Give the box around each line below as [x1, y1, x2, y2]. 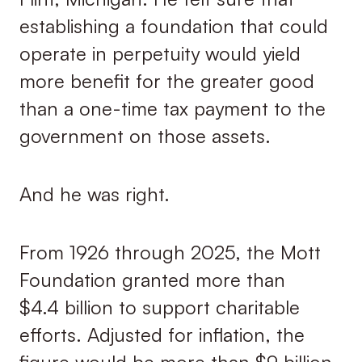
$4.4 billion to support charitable [19, 295, 300, 320]
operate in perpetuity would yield [19, 40, 301, 65]
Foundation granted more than [19, 267, 285, 293]
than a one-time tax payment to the [19, 95, 326, 120]
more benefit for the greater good [19, 68, 314, 93]
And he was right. [19, 182, 170, 207]
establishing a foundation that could [19, 13, 328, 38]
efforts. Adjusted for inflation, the [19, 322, 305, 347]
